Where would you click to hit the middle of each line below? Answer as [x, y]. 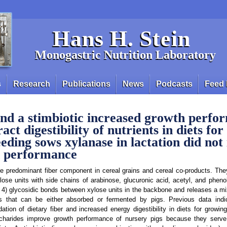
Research [32, 84]
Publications [86, 84]
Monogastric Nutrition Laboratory [125, 55]
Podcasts [174, 84]
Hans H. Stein [122, 39]
